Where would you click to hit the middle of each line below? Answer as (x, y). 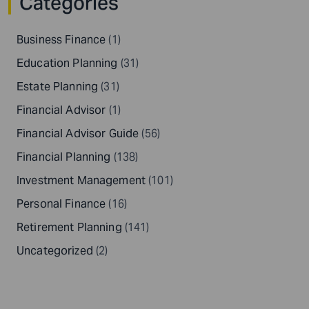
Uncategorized (55, 251)
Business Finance (61, 40)
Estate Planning (58, 87)
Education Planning (67, 63)
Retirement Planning (69, 228)
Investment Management (81, 181)
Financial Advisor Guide (78, 134)
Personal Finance (61, 204)
